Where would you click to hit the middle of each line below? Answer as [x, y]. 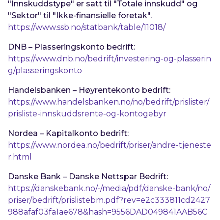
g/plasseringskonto [45, 71]
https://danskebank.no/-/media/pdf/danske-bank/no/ [109, 189]
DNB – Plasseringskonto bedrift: [72, 47]
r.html [20, 157]
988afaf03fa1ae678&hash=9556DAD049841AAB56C [108, 212]
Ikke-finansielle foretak [102, 16]
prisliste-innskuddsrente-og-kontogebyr [87, 114]
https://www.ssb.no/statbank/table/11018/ [87, 27]
